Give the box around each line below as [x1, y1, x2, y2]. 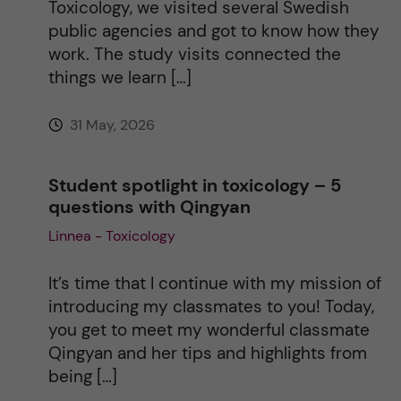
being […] [47, 364, 117, 388]
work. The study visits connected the [47, 42, 341, 65]
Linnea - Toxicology [47, 226, 175, 245]
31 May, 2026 [65, 115, 155, 134]
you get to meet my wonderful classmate [47, 318, 370, 341]
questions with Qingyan [47, 194, 251, 218]
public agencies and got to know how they [47, 19, 380, 42]
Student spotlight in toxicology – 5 [47, 173, 341, 197]
